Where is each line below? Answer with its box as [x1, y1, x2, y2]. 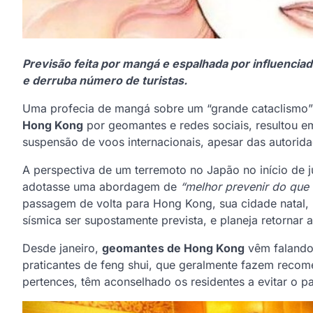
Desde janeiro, [22, 241, 102, 256]
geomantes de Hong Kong [102, 241, 245, 256]
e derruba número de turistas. [22, 73, 187, 88]
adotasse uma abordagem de [22, 180, 180, 194]
